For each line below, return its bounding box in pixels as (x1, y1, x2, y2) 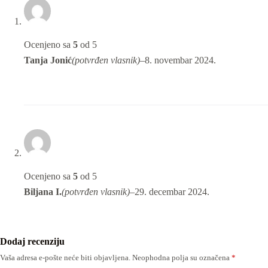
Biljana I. (24, 187, 62, 197)
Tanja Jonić (24, 55, 72, 66)
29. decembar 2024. (135, 187, 209, 197)
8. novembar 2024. (145, 55, 216, 66)
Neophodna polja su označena (132, 253, 232, 263)
